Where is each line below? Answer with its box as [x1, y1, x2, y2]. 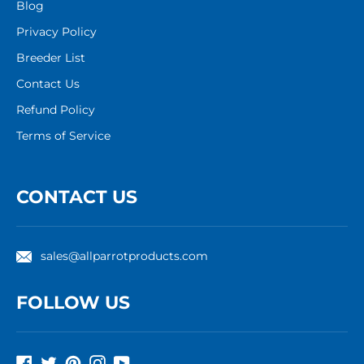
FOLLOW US [16, 292, 130, 314]
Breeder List [16, 50, 85, 66]
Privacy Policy [16, 24, 97, 40]
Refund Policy [16, 102, 95, 118]
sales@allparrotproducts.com [41, 249, 208, 264]
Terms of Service [16, 128, 110, 144]
